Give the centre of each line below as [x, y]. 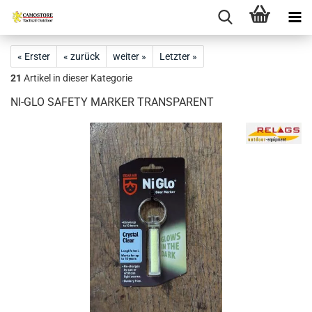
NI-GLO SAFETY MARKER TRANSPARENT [112, 102]
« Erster [34, 56]
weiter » [130, 56]
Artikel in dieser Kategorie [77, 78]
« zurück [81, 56]
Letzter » [178, 56]
